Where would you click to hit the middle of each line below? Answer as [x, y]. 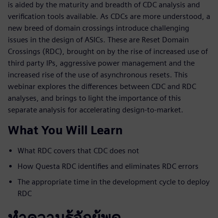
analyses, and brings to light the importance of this [94, 98]
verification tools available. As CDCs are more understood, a [109, 17]
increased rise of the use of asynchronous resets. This [98, 75]
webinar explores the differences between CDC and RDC [102, 87]
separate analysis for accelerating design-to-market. [96, 110]
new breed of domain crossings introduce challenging [99, 28]
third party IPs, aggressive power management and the [101, 63]
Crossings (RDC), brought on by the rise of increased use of [108, 52]
